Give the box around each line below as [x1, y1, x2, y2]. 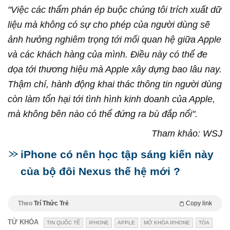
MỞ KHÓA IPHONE [144, 219, 190, 225]
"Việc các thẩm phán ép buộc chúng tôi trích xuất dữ [8, 4, 221, 15]
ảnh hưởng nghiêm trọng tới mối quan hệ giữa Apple [8, 34, 221, 45]
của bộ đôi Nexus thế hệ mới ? [21, 165, 180, 177]
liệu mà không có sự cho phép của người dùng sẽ [8, 19, 210, 30]
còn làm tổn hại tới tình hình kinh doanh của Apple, [8, 93, 215, 104]
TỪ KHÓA [8, 218, 39, 226]
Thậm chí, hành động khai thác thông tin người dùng [8, 79, 222, 89]
